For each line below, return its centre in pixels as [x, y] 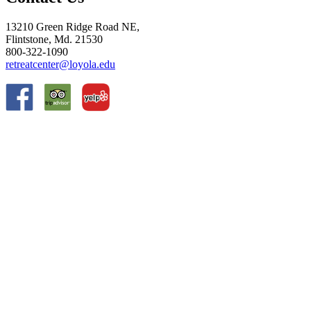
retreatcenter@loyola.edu [60, 64]
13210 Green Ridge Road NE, [73, 26]
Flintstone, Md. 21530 [54, 39]
